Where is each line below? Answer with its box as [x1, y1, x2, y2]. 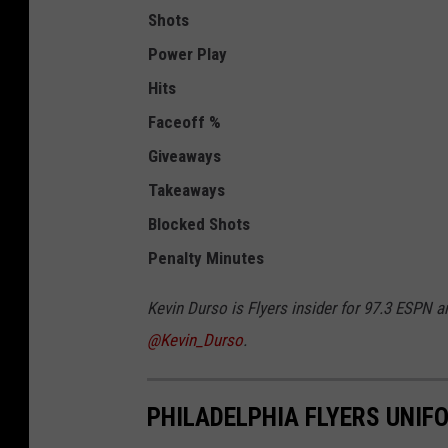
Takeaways [148, 180, 225, 201]
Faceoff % [148, 112, 221, 133]
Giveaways [148, 146, 221, 167]
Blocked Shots [148, 214, 250, 235]
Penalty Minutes [148, 248, 264, 269]
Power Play [148, 44, 227, 65]
